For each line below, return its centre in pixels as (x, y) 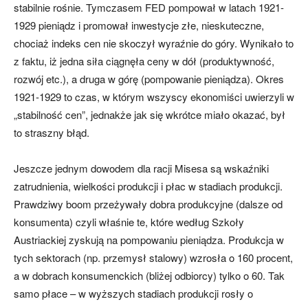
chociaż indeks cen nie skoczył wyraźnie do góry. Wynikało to (154, 43)
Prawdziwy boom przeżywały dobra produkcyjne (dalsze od (148, 204)
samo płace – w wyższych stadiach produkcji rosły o (133, 294)
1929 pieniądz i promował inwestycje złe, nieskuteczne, (139, 25)
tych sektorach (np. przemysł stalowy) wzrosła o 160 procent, (153, 258)
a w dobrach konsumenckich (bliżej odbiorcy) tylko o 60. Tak (149, 276)
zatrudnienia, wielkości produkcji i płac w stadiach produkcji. (148, 186)
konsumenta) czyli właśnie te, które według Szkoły (129, 222)
